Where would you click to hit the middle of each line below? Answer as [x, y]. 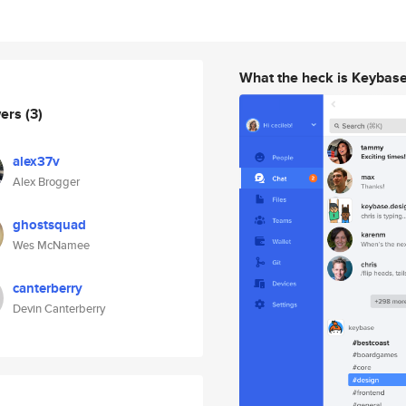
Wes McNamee [51, 245]
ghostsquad [49, 225]
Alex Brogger [46, 182]
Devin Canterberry [59, 309]
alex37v [36, 161]
